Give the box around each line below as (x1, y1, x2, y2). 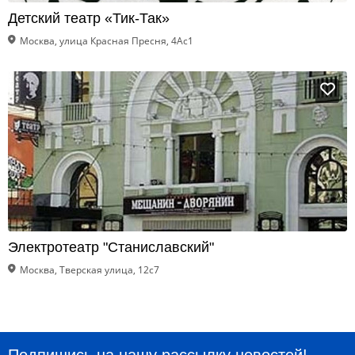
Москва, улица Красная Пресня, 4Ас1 (20, 34, 193, 48)
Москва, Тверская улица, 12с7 (20, 263, 159, 277)
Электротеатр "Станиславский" (8, 239, 214, 255)
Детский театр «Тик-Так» (8, 10, 170, 26)
